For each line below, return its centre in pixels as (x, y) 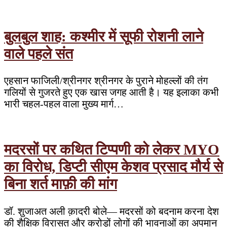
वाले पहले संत (39, 54)
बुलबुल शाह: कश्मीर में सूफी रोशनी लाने (104, 37)
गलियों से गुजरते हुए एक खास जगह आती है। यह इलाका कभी (111, 92)
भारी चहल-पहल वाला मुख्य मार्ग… (64, 104)
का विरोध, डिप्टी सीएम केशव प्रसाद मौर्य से (113, 167)
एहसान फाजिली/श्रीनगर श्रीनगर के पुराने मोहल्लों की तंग (106, 81)
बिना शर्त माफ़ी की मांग (61, 184)
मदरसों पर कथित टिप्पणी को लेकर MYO (112, 150)
